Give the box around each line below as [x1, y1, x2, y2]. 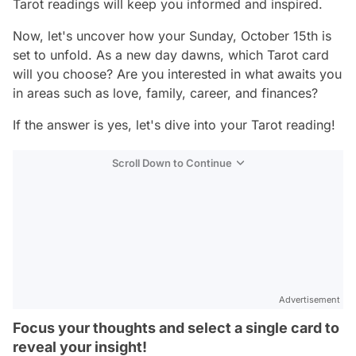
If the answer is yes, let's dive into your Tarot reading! [13, 117, 335, 133]
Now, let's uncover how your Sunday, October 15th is [13, 28, 331, 44]
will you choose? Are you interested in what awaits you [13, 66, 342, 82]
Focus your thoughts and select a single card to [13, 319, 339, 336]
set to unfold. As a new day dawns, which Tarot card [13, 47, 329, 63]
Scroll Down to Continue [112, 157, 232, 169]
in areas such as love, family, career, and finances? [13, 85, 318, 101]
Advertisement [279, 294, 340, 305]
